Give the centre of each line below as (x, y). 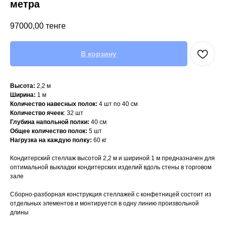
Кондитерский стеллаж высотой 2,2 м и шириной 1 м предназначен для (113, 158)
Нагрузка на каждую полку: (51, 140)
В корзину (99, 54)
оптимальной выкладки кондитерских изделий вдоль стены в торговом (111, 167)
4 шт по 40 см (118, 104)
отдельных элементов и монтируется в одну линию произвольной (104, 204)
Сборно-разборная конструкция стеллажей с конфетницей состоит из (111, 195)
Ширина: (23, 95)
